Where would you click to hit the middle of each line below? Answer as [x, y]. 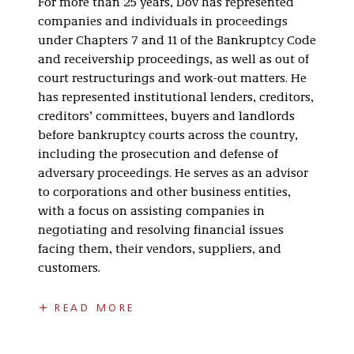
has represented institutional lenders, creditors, [176, 98]
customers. [69, 269]
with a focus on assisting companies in [151, 212]
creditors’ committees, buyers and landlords [166, 117]
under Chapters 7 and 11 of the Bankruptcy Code [177, 41]
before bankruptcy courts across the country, [168, 136]
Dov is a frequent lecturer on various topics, [164, 300]
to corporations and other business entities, [164, 193]
